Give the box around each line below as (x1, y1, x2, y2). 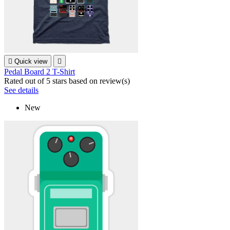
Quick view (14, 57, 47, 66)
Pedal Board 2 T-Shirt (4, 67, 75, 76)
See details (4, 86, 39, 95)
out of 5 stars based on (25, 76, 100, 86)
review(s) (100, 76, 130, 86)
